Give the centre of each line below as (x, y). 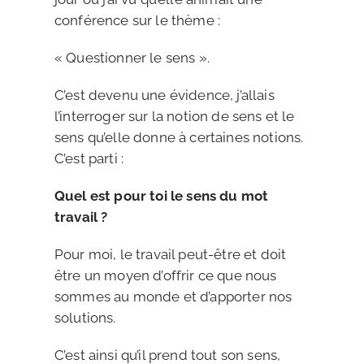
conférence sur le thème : (137, 20)
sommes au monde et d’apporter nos (173, 297)
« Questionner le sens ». (132, 58)
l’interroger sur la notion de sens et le (174, 116)
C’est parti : (89, 158)
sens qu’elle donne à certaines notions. (179, 137)
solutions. (85, 318)
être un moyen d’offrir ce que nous (165, 275)
